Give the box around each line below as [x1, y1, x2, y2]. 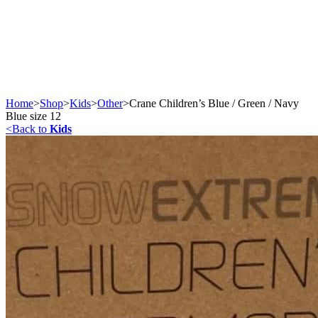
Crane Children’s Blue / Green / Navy [129, 97, 299, 109]
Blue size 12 [6, 109, 61, 122]
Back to [12, 122, 50, 135]
